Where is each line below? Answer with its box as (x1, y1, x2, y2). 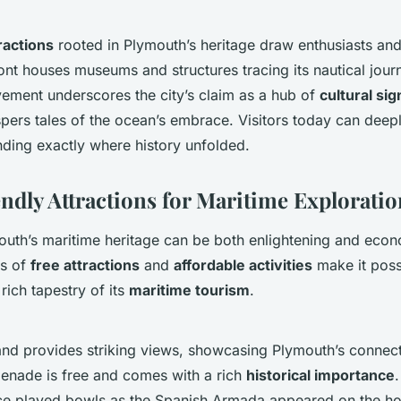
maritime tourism (129, 280, 250, 299)
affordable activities (174, 255, 312, 274)
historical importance (246, 365, 395, 384)
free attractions (30, 255, 140, 274)
